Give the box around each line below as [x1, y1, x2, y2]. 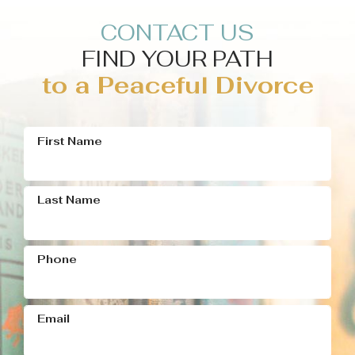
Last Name [37, 193, 101, 208]
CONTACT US [101, 19, 254, 48]
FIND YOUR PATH [82, 45, 273, 74]
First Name [37, 133, 103, 148]
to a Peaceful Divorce [41, 70, 314, 101]
